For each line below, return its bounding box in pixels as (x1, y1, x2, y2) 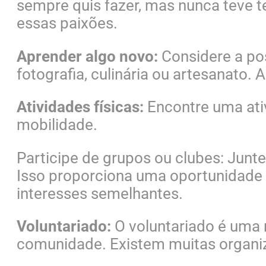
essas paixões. (17, 14, 118, 33)
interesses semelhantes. (17, 184, 183, 202)
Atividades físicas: (17, 98, 144, 116)
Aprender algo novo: (17, 47, 158, 65)
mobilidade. (17, 116, 97, 134)
